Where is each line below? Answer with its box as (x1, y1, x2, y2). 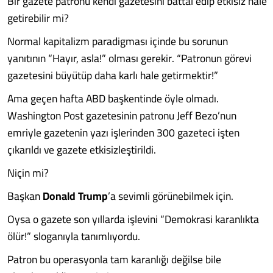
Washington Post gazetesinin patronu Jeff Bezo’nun (7, 105, 236, 126)
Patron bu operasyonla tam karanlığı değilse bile (7, 249, 221, 269)
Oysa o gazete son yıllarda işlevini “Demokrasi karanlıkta (7, 209, 259, 229)
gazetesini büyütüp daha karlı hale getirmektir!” (7, 65, 218, 85)
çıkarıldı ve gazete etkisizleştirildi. (7, 140, 156, 160)
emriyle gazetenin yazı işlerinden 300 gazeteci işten (7, 122, 239, 143)
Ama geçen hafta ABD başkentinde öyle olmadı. (7, 88, 219, 108)
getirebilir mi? (7, 8, 69, 28)
